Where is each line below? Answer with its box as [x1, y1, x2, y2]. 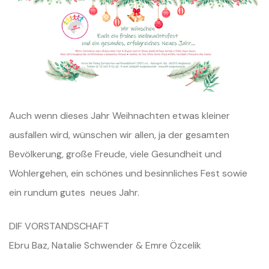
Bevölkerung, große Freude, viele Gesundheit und [9, 148, 222, 161]
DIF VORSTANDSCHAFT [9, 220, 109, 233]
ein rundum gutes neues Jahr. [9, 186, 139, 199]
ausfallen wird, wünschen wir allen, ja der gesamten [9, 128, 229, 142]
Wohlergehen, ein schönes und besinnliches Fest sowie [9, 167, 247, 180]
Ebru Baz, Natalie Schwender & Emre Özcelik [9, 239, 201, 252]
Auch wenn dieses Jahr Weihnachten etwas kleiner [9, 109, 230, 122]
